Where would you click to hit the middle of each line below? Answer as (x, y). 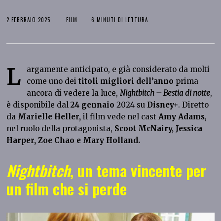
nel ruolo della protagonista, (61, 129)
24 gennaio (93, 105)
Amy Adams (182, 117)
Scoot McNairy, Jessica (159, 129)
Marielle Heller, (50, 117)
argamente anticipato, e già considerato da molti (118, 70)
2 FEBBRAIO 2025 (29, 20)
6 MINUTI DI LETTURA (120, 20)
